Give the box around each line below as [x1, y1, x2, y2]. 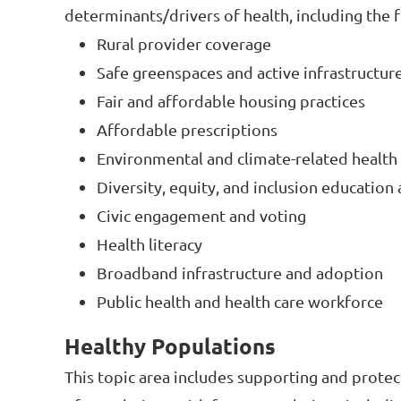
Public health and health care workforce [97, 292, 383, 311]
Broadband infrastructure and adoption [97, 263, 383, 283]
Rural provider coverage [97, 34, 271, 54]
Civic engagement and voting [97, 206, 306, 226]
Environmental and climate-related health [97, 149, 397, 168]
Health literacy [97, 235, 202, 254]
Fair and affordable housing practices [97, 91, 365, 111]
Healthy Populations [64, 332, 276, 361]
